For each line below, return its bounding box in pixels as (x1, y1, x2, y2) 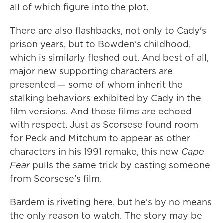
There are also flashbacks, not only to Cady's (10, 24, 206, 37)
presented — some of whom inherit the (10, 78, 183, 91)
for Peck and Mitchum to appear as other (10, 131, 190, 144)
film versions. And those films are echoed (10, 105, 192, 117)
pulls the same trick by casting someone (30, 158, 210, 171)
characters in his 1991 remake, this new (10, 145, 181, 158)
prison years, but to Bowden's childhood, (10, 37, 191, 50)
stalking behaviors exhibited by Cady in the (10, 91, 201, 104)
